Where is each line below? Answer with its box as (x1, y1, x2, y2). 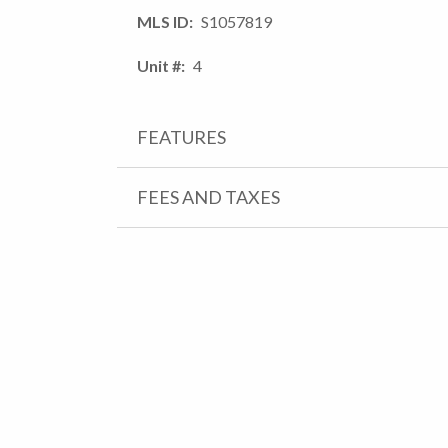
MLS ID (137, 11, 189, 31)
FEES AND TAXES (137, 185, 280, 208)
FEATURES (137, 125, 226, 148)
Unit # (137, 55, 181, 75)
